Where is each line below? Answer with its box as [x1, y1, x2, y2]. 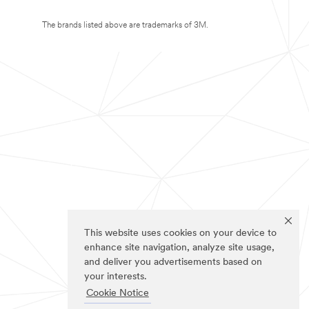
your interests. [84, 272, 147, 283]
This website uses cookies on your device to [84, 228, 277, 239]
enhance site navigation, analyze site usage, [84, 243, 275, 254]
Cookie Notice [86, 288, 149, 299]
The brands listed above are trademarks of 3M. [42, 21, 208, 30]
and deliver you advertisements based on [84, 257, 262, 268]
